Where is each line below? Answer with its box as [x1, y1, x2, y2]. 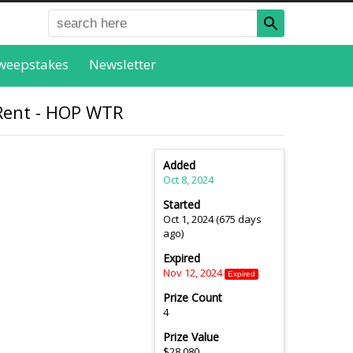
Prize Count [163, 290, 222, 306]
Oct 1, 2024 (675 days [163, 212, 262, 227]
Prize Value [163, 329, 219, 345]
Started [163, 197, 200, 213]
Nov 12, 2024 [163, 266, 222, 281]
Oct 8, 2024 [163, 173, 214, 188]
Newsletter [88, 54, 156, 73]
